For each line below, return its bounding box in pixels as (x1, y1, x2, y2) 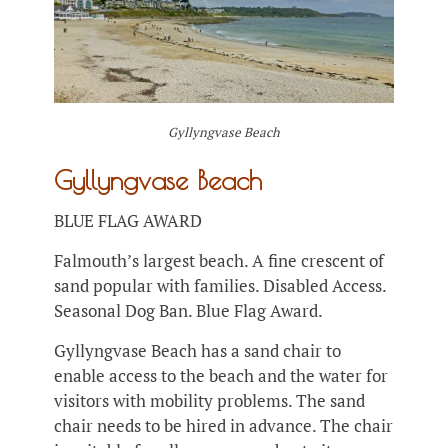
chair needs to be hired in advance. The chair (54, 414, 393, 438)
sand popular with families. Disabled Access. (54, 274, 386, 298)
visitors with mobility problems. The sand (54, 389, 365, 413)
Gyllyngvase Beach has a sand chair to (54, 339, 341, 363)
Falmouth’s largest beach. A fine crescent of (54, 249, 384, 273)
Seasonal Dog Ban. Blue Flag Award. (54, 299, 323, 323)
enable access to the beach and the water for (54, 364, 388, 388)
